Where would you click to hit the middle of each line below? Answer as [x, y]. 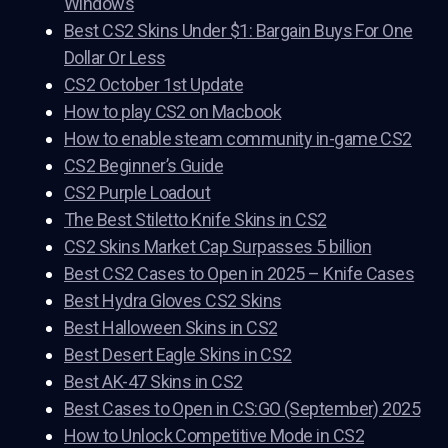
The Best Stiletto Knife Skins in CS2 [195, 220]
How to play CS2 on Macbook [172, 112]
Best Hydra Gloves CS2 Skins [173, 301]
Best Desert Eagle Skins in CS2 [178, 355]
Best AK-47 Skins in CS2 [153, 382]
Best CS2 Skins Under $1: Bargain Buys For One [238, 31]
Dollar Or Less [115, 58]
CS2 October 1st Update [154, 85]
